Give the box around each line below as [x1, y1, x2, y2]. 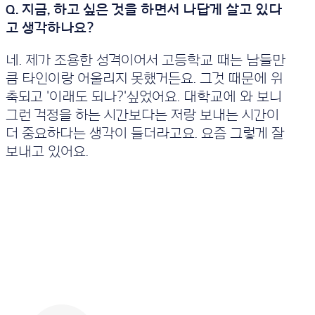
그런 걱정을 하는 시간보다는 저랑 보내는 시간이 [5, 108, 279, 122]
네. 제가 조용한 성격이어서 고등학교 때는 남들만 [5, 53, 285, 67]
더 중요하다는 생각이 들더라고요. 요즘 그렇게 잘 [5, 127, 284, 141]
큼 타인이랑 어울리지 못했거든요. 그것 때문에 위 [5, 72, 283, 86]
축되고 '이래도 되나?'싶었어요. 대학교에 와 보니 [5, 90, 282, 104]
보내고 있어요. [5, 145, 89, 159]
